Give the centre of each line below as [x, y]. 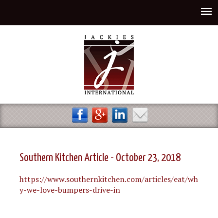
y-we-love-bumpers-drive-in [70, 190]
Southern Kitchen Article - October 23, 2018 [100, 158]
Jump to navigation [109, 6]
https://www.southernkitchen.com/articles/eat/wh [109, 179]
